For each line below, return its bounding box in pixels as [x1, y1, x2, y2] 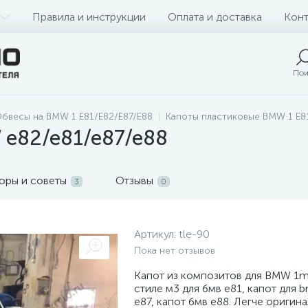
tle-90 [179, 228, 210, 241]
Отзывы [115, 174, 153, 187]
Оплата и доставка [168, 10, 262, 23]
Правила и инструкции [32, 10, 146, 23]
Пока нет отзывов [134, 245, 215, 256]
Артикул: [134, 228, 179, 241]
